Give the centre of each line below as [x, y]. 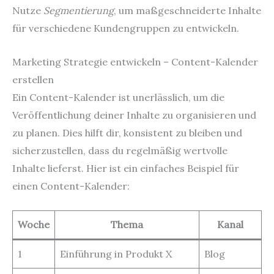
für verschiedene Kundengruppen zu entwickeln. [126, 28]
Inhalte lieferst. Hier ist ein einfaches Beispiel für [126, 168]
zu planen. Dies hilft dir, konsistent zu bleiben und [127, 132]
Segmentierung [79, 11]
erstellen [33, 79]
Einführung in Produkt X [116, 254]
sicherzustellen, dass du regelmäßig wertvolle [120, 150]
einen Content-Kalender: [71, 186]
